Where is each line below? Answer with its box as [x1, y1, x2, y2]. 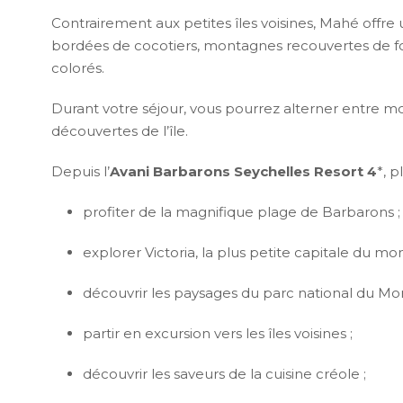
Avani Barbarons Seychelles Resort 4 [110, 163, 377, 181]
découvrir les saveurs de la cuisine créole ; [83, 365, 366, 383]
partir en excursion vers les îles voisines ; [83, 325, 353, 343]
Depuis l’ [51, 163, 110, 181]
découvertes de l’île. [51, 122, 188, 140]
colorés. [51, 59, 104, 77]
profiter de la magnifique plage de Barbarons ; [83, 203, 400, 221]
